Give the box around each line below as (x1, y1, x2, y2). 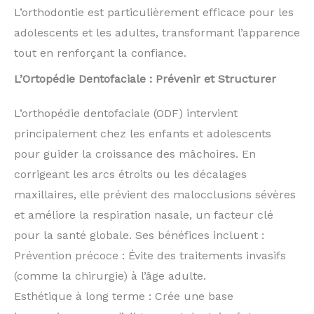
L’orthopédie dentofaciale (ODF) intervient (14, 107, 238, 121)
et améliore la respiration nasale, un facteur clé (14, 208, 273, 222)
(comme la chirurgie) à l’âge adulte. (14, 269, 206, 283)
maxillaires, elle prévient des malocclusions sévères (14, 188, 296, 202)
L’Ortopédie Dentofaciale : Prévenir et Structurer (14, 72, 276, 86)
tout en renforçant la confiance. (14, 46, 186, 60)
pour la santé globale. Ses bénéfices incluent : (14, 228, 264, 243)
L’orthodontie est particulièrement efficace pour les (14, 5, 294, 19)
